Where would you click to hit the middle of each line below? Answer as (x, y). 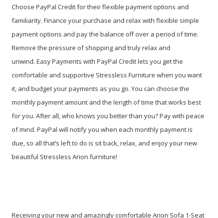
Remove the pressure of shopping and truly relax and (91, 47)
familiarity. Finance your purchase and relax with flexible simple (105, 20)
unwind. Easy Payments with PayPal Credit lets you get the (97, 61)
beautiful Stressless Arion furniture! (65, 156)
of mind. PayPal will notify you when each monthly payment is (102, 129)
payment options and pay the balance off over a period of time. (105, 34)
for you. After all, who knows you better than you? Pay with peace (108, 116)
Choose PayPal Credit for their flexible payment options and (100, 7)
